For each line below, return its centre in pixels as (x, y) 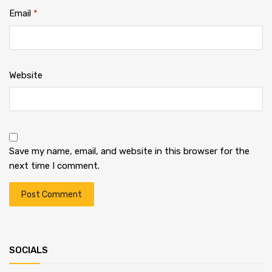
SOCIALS (29, 250)
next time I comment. (54, 166)
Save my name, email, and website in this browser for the (129, 151)
